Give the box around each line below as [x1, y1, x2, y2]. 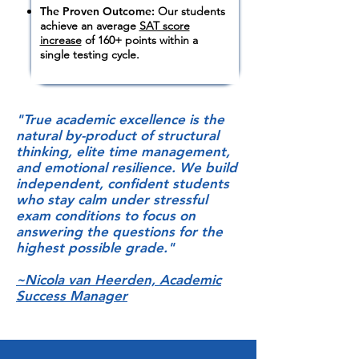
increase [39, 33, 82, 47]
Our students [157, 4, 225, 18]
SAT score [139, 18, 190, 33]
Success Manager [16, 288, 127, 304]
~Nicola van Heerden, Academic [16, 272, 221, 288]
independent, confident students [16, 175, 229, 192]
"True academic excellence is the [16, 111, 224, 127]
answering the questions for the [16, 224, 223, 240]
